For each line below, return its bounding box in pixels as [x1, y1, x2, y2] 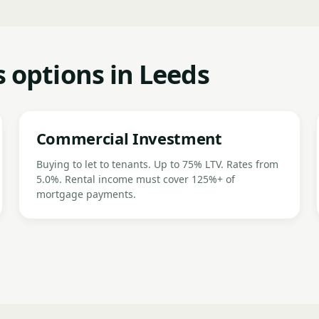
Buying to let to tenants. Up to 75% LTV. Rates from [36, 157, 278, 171]
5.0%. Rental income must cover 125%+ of [36, 172, 235, 186]
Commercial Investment [36, 127, 222, 149]
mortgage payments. [36, 187, 136, 201]
